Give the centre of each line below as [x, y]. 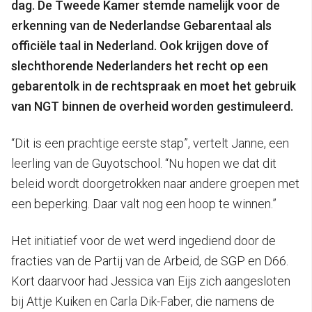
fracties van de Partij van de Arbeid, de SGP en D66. [150, 260]
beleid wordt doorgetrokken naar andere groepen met [155, 183]
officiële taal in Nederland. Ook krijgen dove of [140, 45]
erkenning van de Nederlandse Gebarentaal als [141, 25]
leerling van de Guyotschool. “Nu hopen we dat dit [144, 163]
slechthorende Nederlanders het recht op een [140, 65]
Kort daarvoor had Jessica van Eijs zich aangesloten [151, 281]
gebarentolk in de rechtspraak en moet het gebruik [154, 86]
